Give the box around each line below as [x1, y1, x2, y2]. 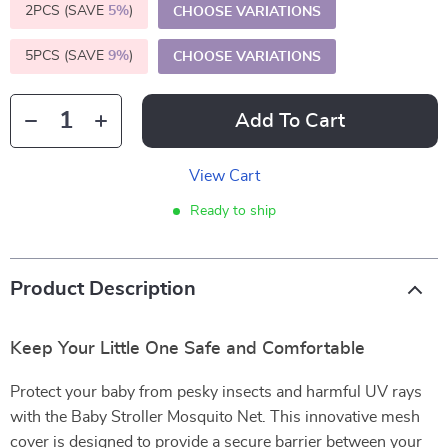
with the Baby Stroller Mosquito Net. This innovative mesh [10, 409, 420, 425]
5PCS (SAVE [25, 49, 108, 63]
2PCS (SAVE [25, 4, 108, 18]
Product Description [10, 279, 196, 299]
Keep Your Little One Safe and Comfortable [10, 340, 365, 358]
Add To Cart [235, 111, 345, 131]
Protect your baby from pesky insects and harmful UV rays [10, 384, 422, 400]
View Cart [188, 168, 260, 184]
